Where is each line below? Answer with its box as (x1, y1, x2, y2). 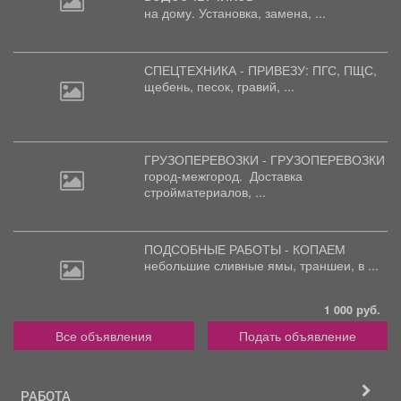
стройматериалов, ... (144, 182, 266, 200)
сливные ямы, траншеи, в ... (214, 255, 379, 274)
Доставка (250, 166, 303, 184)
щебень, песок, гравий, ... (144, 76, 294, 95)
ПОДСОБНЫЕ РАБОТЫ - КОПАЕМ (144, 239, 346, 258)
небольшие (144, 255, 214, 274)
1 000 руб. (324, 301, 380, 318)
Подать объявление (238, 326, 356, 345)
